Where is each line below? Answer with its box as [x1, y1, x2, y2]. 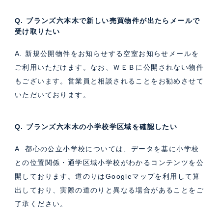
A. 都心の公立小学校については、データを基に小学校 [15, 145, 199, 153]
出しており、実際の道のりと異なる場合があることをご [15, 186, 204, 194]
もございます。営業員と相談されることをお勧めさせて [15, 77, 204, 85]
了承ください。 [15, 200, 68, 208]
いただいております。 [15, 91, 90, 99]
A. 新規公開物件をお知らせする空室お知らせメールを [15, 50, 199, 58]
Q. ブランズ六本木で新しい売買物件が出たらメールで [15, 17, 200, 25]
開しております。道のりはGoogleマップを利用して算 [15, 172, 200, 181]
